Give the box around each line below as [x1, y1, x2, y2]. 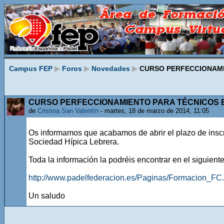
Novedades [91, 64, 130, 72]
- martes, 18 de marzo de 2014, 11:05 [98, 107, 209, 114]
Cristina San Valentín [37, 107, 98, 114]
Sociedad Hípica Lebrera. [28, 137, 119, 146]
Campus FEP [9, 64, 52, 72]
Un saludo [28, 191, 65, 200]
